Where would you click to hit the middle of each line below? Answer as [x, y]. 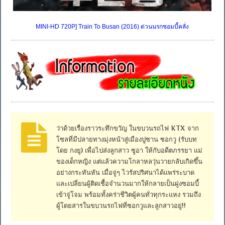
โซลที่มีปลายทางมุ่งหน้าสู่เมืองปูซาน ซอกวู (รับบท [127, 139]
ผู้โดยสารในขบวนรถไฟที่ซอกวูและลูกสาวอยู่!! [121, 205]
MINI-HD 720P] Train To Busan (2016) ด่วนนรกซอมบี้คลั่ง [113, 27]
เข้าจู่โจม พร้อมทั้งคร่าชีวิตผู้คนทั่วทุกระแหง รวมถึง [129, 194]
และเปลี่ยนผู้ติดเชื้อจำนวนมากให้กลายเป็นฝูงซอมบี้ [128, 183]
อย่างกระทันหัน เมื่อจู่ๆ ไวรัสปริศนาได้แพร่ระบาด [126, 172]
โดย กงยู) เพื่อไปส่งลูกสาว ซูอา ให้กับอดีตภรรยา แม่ [130, 150]
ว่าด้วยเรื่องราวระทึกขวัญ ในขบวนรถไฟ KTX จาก [128, 128]
